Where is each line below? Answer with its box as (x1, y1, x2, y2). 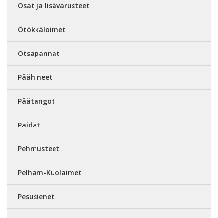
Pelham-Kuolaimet (18, 168, 82, 177)
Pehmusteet (18, 144, 59, 153)
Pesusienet (18, 192, 54, 201)
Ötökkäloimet (18, 25, 66, 34)
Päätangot (18, 96, 55, 106)
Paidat (18, 120, 40, 129)
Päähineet (18, 73, 53, 82)
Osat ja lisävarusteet (18, 1, 90, 10)
